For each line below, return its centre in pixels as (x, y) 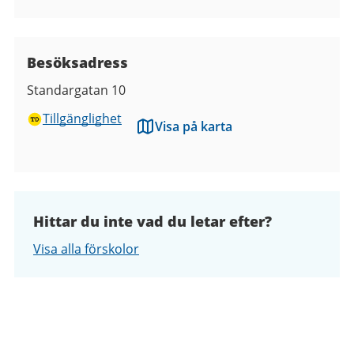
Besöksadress (77, 62)
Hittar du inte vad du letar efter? (153, 221)
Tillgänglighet (82, 118)
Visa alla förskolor (86, 249)
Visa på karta (194, 126)
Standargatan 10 (76, 90)
